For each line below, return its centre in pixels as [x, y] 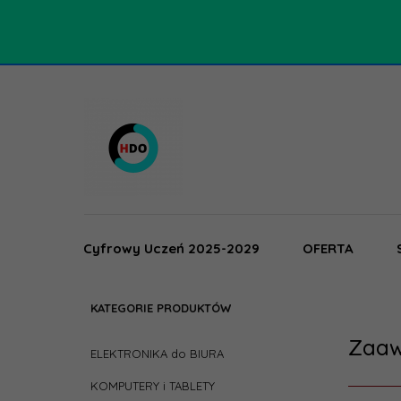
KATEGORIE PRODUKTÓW [161, 307]
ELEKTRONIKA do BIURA [157, 353]
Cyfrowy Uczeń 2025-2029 [171, 248]
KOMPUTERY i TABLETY [153, 385]
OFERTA [328, 248]
